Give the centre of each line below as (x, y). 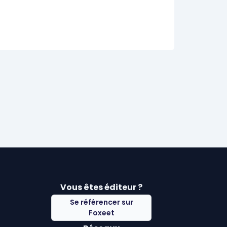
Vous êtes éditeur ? (101, 187)
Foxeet (101, 213)
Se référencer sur (101, 202)
